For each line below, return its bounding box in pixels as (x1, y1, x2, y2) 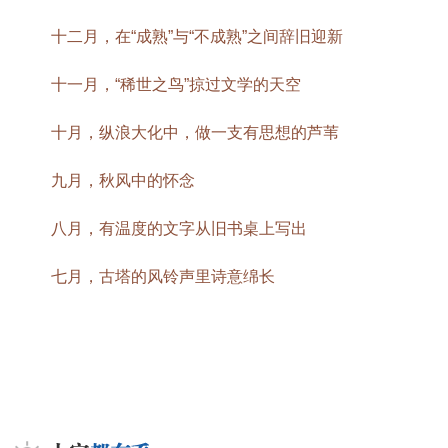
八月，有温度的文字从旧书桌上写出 (51, 220, 307, 238)
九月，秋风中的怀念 (51, 172, 195, 190)
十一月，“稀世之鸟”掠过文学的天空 (51, 76, 301, 94)
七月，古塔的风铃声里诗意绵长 (51, 268, 275, 286)
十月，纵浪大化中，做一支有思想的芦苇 (51, 124, 339, 142)
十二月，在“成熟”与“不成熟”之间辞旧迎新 (51, 28, 343, 46)
